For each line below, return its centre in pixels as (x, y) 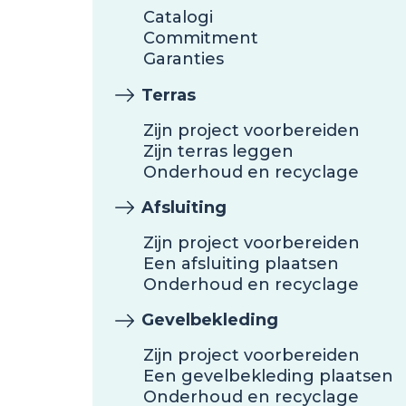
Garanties (184, 59)
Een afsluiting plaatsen (241, 263)
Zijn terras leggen (218, 151)
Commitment (201, 39)
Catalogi (178, 18)
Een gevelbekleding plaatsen (268, 377)
